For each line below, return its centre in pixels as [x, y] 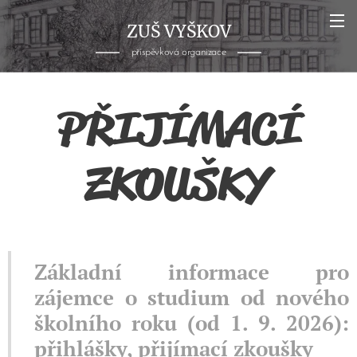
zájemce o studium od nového [192, 297]
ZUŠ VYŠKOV [178, 31]
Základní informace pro [192, 272]
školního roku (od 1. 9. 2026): [192, 323]
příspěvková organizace [178, 52]
